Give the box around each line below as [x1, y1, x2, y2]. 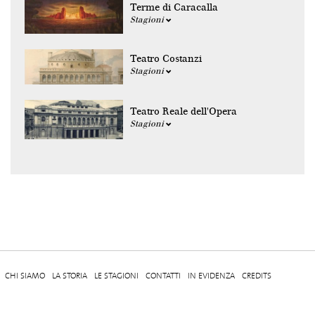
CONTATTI [146, 269, 181, 281]
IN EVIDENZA [188, 269, 235, 281]
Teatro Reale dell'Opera [130, 105, 237, 118]
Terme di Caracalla [130, 1, 218, 14]
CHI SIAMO [5, 269, 45, 281]
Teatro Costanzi [130, 53, 202, 65]
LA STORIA [52, 269, 87, 281]
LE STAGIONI [94, 269, 139, 281]
